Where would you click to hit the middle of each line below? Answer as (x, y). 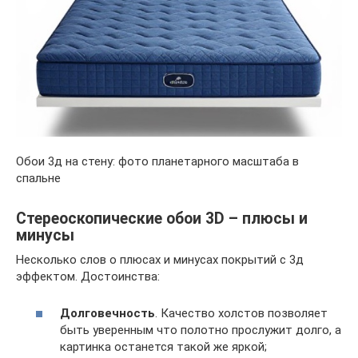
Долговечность (107, 314)
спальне (38, 178)
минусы (45, 235)
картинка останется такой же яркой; (163, 347)
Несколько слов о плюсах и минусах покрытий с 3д (160, 259)
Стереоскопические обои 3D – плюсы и (162, 218)
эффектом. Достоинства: (88, 276)
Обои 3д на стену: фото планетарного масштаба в (157, 161)
